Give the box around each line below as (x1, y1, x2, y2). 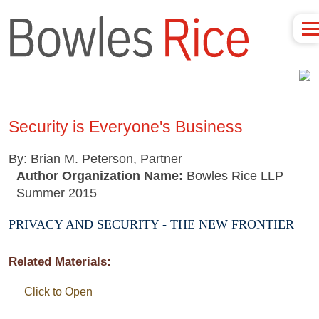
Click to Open (24, 285, 93, 298)
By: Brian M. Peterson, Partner (9, 151, 182, 166)
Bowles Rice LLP (183, 168, 283, 183)
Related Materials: (9, 254, 111, 268)
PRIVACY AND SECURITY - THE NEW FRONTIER (9, 216, 294, 231)
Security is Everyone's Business (9, 117, 243, 136)
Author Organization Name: (16, 168, 183, 183)
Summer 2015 (16, 185, 97, 200)
